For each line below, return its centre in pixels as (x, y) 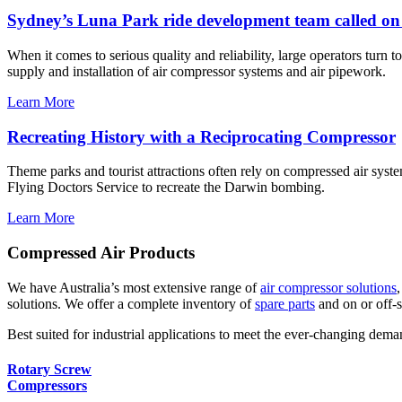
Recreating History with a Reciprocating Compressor (201, 136)
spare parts (285, 303)
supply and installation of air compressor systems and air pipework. (197, 71)
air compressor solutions (328, 287)
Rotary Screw (49, 370)
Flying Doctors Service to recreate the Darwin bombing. (166, 188)
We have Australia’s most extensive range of (134, 287)
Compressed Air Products (101, 253)
